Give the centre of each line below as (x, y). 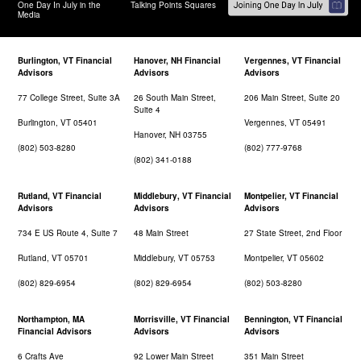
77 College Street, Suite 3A (69, 98)
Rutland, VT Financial (60, 196)
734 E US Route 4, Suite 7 (68, 233)
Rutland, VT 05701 (53, 258)
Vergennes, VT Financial (292, 61)
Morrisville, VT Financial (182, 320)
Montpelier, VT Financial (291, 196)
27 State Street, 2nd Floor (293, 233)
